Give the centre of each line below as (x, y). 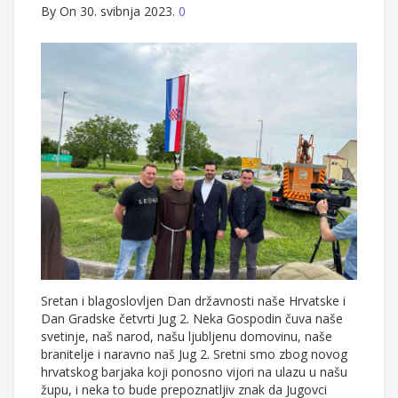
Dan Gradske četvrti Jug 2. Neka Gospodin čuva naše (192, 319)
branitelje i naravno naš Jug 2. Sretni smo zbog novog (194, 354)
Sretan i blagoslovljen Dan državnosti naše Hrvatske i (193, 301)
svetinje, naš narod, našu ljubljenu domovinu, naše (187, 337)
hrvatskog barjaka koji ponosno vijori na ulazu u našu (194, 372)
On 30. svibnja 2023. (117, 12)
